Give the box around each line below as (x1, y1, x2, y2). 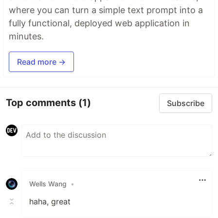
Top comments (6, 97, 78, 109)
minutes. (9, 31, 44, 41)
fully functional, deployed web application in (9, 18, 190, 28)
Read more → (17, 56, 66, 67)
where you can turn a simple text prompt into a (9, 4, 203, 15)
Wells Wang (29, 180, 67, 188)
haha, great (29, 196, 71, 206)
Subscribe (167, 98, 204, 108)
